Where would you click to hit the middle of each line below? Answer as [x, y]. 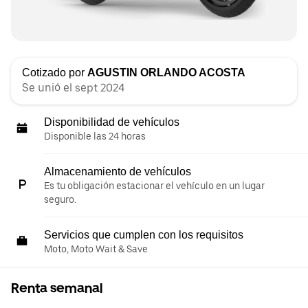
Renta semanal [57, 288]
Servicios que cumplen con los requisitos [144, 235]
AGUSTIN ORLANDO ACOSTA [166, 73]
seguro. [60, 199]
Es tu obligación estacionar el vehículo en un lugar [154, 186]
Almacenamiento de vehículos [118, 172]
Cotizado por [55, 73]
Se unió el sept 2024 [73, 88]
